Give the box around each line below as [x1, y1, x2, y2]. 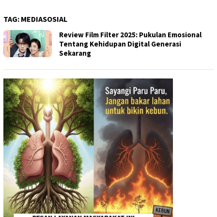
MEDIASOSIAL [21, 14, 67, 24]
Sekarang [59, 48, 91, 58]
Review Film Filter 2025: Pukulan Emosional [59, 30, 201, 39]
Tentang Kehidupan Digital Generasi [59, 39, 181, 48]
